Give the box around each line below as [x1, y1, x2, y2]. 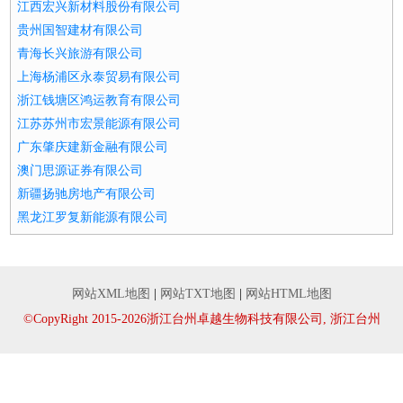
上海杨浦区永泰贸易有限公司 [17, 70, 182, 84]
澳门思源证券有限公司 [17, 164, 144, 177]
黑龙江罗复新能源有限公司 [17, 210, 169, 224]
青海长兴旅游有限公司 [17, 47, 144, 60]
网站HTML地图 [245, 287, 332, 300]
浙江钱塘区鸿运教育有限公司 [17, 94, 182, 107]
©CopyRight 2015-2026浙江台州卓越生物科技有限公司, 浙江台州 [22, 312, 381, 326]
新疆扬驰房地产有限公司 [17, 187, 157, 201]
